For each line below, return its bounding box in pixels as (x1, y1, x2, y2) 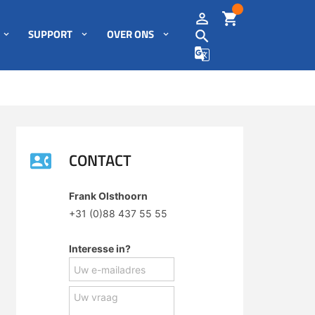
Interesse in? (68, 243, 131, 255)
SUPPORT (28, 26, 73, 42)
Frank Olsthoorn (68, 190, 148, 202)
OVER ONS (107, 26, 155, 42)
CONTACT (68, 148, 131, 172)
